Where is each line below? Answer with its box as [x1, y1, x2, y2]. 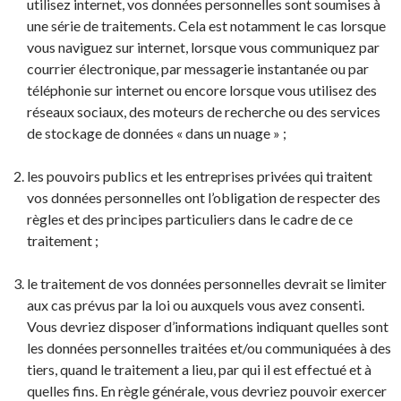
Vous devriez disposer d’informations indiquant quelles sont [27, 318, 388, 335]
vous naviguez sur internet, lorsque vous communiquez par [27, 38, 380, 55]
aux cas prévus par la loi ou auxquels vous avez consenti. [27, 296, 364, 313]
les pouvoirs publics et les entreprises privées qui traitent [27, 167, 372, 184]
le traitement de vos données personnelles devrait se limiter [27, 275, 387, 292]
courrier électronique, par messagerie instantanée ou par [27, 60, 369, 77]
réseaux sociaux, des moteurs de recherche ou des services [27, 103, 380, 120]
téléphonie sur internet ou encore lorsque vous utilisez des [27, 81, 377, 98]
